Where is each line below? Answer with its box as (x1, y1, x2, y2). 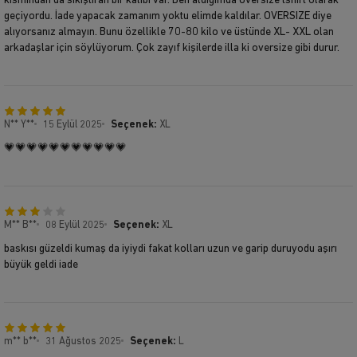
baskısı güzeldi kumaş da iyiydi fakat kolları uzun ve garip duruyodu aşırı (4, 242, 337, 255)
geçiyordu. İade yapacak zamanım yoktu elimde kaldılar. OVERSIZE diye (4, 10, 331, 22)
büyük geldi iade (4, 258, 78, 271)
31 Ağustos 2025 (45, 335, 121, 347)
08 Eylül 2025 (45, 219, 104, 230)
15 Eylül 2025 (43, 119, 102, 130)
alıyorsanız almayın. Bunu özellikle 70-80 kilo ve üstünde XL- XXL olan (4, 25, 334, 38)
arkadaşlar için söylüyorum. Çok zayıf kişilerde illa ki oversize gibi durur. (4, 41, 339, 54)
